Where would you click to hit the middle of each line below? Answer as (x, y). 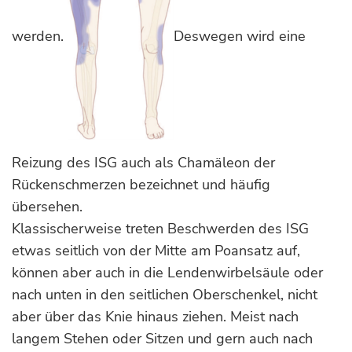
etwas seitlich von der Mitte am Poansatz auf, (156, 251)
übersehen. (49, 207)
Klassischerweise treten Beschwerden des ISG (160, 229)
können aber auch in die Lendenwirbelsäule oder (167, 273)
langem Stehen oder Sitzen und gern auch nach (162, 339)
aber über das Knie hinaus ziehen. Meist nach (155, 317)
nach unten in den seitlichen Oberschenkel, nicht (165, 295)
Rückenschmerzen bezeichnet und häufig (141, 185)
